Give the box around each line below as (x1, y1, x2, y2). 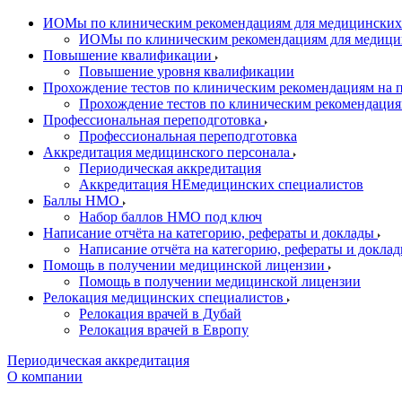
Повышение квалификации (43, 48, 215, 63)
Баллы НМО (43, 193, 123, 208)
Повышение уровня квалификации (79, 64, 294, 79)
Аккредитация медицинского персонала (43, 144, 293, 160)
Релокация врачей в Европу (79, 322, 249, 337)
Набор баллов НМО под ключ (79, 209, 262, 224)
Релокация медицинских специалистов (43, 290, 287, 305)
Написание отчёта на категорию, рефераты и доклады (43, 225, 378, 240)
